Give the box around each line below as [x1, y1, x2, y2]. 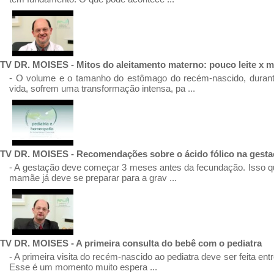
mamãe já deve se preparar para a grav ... [9, 172, 177, 183]
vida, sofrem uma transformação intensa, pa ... [9, 83, 195, 94]
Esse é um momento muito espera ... [9, 262, 157, 272]
